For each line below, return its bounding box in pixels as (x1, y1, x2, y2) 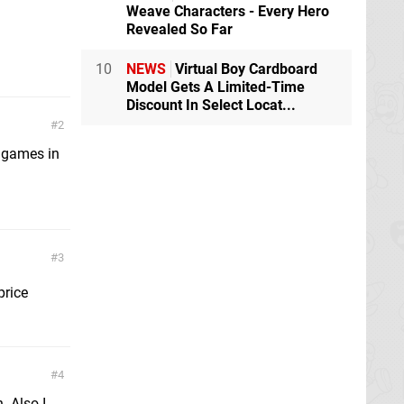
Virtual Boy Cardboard (171, 60, 317, 78)
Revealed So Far (126, 21, 233, 39)
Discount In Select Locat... (126, 96, 296, 115)
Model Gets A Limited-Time (126, 78, 305, 96)
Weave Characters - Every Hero (126, 3, 329, 21)
